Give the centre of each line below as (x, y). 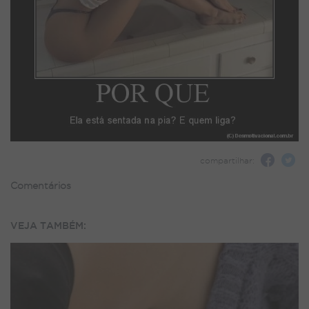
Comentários (41, 185)
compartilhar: (227, 160)
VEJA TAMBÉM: (48, 225)
